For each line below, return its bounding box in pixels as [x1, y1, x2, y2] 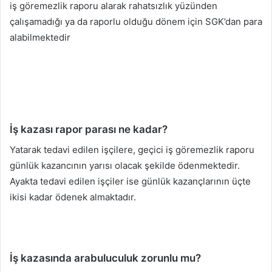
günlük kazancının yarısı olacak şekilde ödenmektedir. [10, 159, 240, 171]
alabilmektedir [10, 32, 70, 44]
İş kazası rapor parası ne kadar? [10, 123, 168, 136]
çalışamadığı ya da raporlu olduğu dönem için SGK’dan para [10, 16, 262, 28]
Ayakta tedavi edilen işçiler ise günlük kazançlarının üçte [10, 175, 251, 187]
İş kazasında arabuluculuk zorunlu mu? [10, 251, 201, 264]
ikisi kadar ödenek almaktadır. [10, 191, 136, 203]
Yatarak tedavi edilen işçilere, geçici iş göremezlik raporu [10, 143, 254, 155]
